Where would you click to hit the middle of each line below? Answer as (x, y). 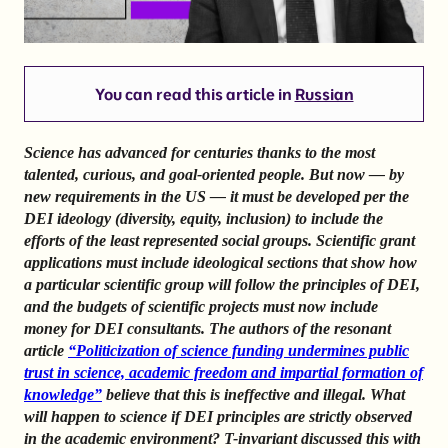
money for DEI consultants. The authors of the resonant (207, 329)
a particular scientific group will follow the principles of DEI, (222, 285)
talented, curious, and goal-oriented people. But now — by (214, 175)
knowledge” (63, 395)
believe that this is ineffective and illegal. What (253, 395)
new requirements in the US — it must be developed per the (216, 197)
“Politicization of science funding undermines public (238, 351)
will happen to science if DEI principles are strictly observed (218, 417)
